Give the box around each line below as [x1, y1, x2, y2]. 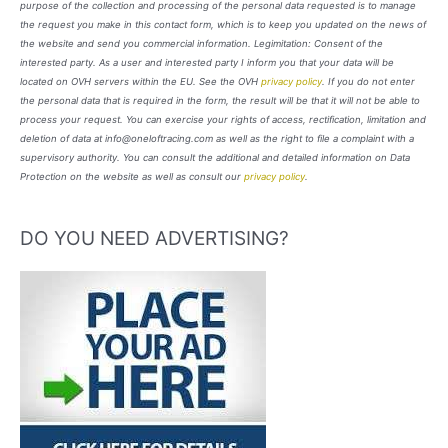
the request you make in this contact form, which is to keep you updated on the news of [20, 18, 426, 30]
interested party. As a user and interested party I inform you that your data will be [20, 56, 394, 68]
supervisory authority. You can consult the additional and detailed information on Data [20, 151, 410, 163]
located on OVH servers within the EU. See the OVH [20, 75, 261, 87]
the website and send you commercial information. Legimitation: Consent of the [20, 37, 383, 49]
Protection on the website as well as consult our [20, 170, 244, 182]
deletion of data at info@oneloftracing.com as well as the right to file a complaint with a [20, 132, 414, 144]
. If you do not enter [322, 75, 415, 87]
